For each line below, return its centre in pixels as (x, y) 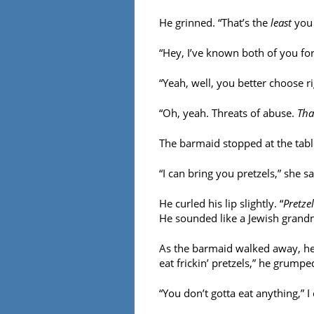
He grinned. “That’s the (215, 23)
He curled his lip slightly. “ (221, 203)
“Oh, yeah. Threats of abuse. (228, 112)
